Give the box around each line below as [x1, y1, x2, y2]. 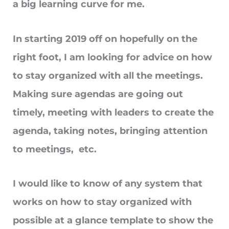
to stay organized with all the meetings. [13, 70, 205, 81]
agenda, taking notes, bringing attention [13, 125, 208, 136]
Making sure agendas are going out [13, 88, 183, 100]
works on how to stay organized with [13, 196, 192, 208]
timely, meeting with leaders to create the [13, 106, 214, 118]
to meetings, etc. [13, 143, 97, 155]
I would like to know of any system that [13, 178, 202, 190]
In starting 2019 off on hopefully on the [13, 33, 197, 44]
